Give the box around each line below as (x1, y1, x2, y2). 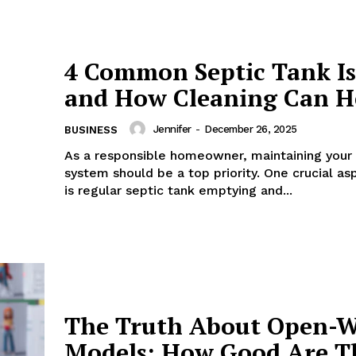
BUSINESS (64, 124, 118, 137)
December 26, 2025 (204, 122, 297, 135)
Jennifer (153, 122, 192, 135)
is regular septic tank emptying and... (64, 183, 292, 199)
